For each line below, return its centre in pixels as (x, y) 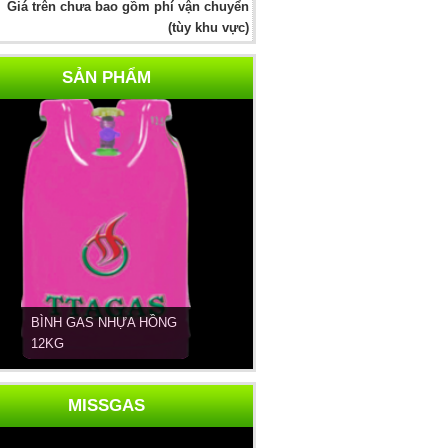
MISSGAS (106, 405)
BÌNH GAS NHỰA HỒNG (104, 322)
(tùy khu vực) (206, 27)
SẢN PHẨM (106, 77)
